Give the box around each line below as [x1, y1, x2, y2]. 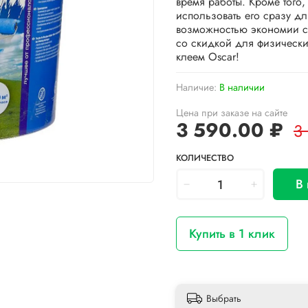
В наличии [219, 80, 265, 94]
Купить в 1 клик [189, 224, 275, 243]
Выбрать [206, 291, 241, 305]
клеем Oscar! [176, 48, 239, 65]
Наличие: [176, 80, 217, 94]
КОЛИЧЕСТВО [176, 151, 234, 164]
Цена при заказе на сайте [176, 105, 287, 120]
